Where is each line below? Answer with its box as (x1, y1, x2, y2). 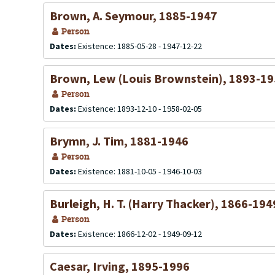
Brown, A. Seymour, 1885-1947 (50, 8, 217, 23)
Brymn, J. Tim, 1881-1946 (50, 133, 188, 149)
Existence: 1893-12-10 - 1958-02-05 (78, 103, 202, 114)
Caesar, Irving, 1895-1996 (50, 258, 190, 274)
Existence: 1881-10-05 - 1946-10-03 (78, 166, 202, 177)
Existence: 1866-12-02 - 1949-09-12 (78, 228, 202, 239)
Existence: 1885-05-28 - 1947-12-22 (78, 41, 202, 52)
